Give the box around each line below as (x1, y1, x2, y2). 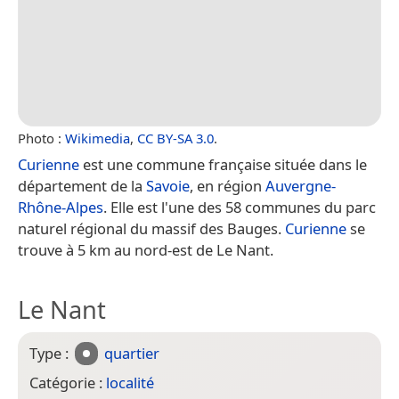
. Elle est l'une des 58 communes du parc (103, 196, 376, 217)
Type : (29, 342, 72, 363)
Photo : (18, 128, 65, 147)
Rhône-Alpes (18, 196, 103, 217)
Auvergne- (265, 175, 336, 196)
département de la (18, 175, 146, 196)
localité (106, 371, 154, 393)
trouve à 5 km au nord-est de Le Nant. (18, 239, 273, 260)
